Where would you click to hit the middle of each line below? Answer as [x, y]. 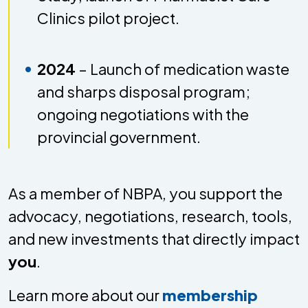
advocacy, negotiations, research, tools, [150, 216]
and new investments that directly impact [154, 238]
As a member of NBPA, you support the [145, 193]
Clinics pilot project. [108, 18]
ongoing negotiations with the [143, 114]
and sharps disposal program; [144, 91]
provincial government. [119, 136]
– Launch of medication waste [183, 68]
